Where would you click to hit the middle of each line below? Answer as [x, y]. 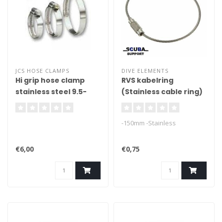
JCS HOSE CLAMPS [42, 71]
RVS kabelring [147, 80]
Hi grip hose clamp [50, 80]
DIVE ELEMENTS [145, 71]
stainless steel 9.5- [51, 92]
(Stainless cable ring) [162, 92]
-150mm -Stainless [149, 123]
